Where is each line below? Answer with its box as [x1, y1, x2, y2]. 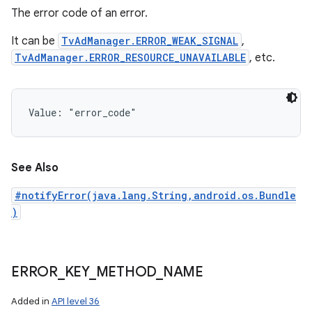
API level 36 [52, 295, 100, 307]
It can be [11, 34, 58, 48]
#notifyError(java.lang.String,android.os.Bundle [15, 189, 296, 202]
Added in [11, 295, 52, 307]
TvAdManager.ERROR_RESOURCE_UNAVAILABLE [15, 51, 246, 64]
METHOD [95, 263, 156, 281]
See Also [11, 161, 58, 175]
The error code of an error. [11, 6, 148, 20]
